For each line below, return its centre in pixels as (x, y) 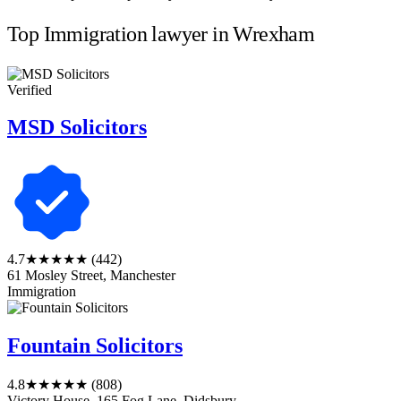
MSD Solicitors (77, 128)
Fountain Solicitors (95, 346)
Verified (30, 90)
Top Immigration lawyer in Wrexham (161, 34)
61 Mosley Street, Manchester (91, 276)
